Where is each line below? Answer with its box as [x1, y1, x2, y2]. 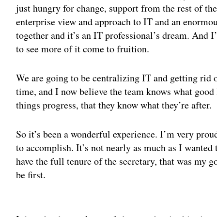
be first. [16, 168, 46, 181]
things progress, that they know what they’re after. [16, 98, 212, 111]
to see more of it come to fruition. [16, 42, 150, 55]
